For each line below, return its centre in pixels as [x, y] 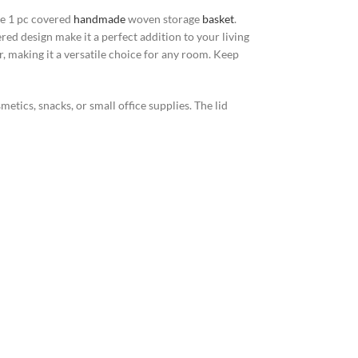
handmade [99, 18]
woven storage [164, 18]
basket [218, 18]
